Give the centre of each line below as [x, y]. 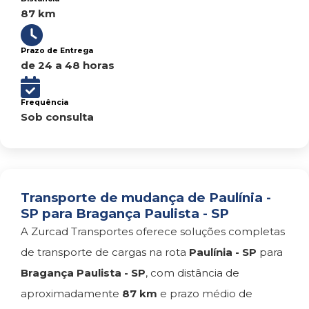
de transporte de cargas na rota [105, 252]
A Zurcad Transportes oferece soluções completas [153, 231]
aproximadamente [71, 293]
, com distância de [192, 273]
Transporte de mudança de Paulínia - [146, 198]
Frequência [44, 102]
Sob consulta [57, 117]
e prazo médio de [205, 293]
